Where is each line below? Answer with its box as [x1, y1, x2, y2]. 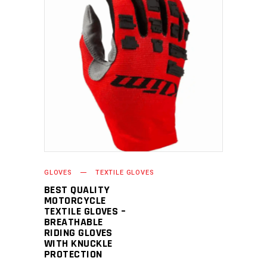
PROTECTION [44, 247, 103, 261]
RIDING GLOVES [44, 226, 113, 240]
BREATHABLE [44, 215, 103, 229]
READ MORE [101, 57, 149, 68]
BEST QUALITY [44, 183, 110, 197]
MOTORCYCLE [44, 194, 106, 207]
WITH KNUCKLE [44, 237, 113, 250]
